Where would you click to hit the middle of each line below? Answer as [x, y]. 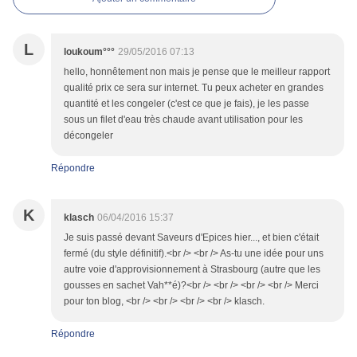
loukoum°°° [89, 52]
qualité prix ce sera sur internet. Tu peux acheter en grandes [194, 88]
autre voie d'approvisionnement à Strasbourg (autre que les [192, 270]
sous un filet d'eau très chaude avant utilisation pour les [183, 120]
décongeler [88, 136]
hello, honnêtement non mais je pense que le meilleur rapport [197, 72]
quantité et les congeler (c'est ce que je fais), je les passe [186, 104]
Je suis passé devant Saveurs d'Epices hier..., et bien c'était [191, 238]
